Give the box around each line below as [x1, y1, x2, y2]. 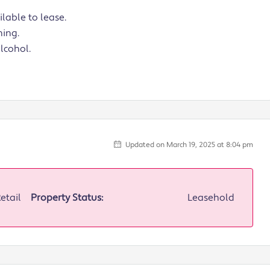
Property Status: [30, 191, 103, 204]
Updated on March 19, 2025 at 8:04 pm [124, 140, 253, 149]
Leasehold [187, 191, 234, 204]
